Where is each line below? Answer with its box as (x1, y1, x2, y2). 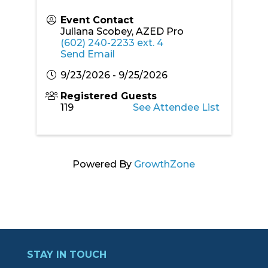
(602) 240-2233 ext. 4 (60, 36, 163, 48)
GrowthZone (134, 158, 196, 170)
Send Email (60, 48, 115, 60)
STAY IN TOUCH (26, 248, 106, 260)
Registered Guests (60, 90, 157, 102)
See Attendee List (133, 101, 220, 113)
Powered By (72, 158, 135, 170)
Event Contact (60, 14, 133, 26)
